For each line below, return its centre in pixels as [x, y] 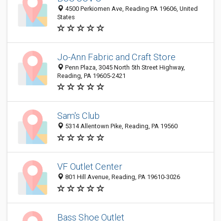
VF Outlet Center [90, 167]
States [66, 17]
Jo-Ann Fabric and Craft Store [116, 57]
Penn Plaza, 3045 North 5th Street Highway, [124, 67]
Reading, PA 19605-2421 [92, 76]
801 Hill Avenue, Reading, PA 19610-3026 [122, 177]
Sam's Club [78, 116]
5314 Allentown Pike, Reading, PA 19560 [121, 126]
